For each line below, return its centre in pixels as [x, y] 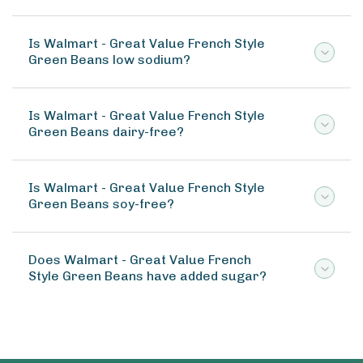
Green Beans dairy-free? [106, 132]
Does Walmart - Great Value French [140, 260]
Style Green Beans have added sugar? [147, 276]
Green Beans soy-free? [101, 204]
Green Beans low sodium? [109, 60]
